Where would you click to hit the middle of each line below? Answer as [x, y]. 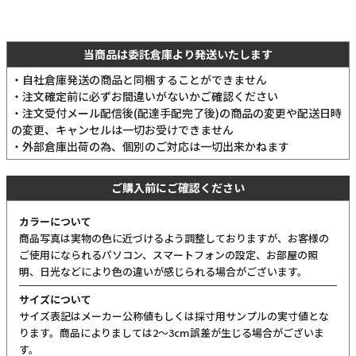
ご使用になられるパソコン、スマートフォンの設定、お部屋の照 [168, 255]
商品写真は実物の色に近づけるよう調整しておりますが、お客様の [174, 238]
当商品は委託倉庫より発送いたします [178, 54]
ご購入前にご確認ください [178, 188]
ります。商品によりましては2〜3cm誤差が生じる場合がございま [172, 333]
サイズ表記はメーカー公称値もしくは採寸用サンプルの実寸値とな [174, 316]
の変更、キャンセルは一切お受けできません [122, 130]
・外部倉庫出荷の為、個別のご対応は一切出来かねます [150, 147]
